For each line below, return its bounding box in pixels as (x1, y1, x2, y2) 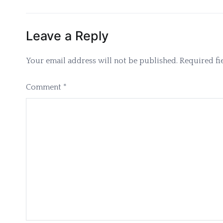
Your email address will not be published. (26, 56, 178, 65)
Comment (26, 83, 63, 92)
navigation (25, 4, 105, 24)
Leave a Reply (26, 28, 109, 43)
